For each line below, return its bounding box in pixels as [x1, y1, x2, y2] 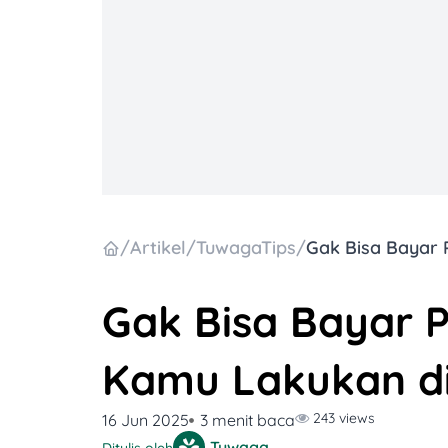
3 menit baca [200, 410, 296, 431]
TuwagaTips [196, 236, 296, 260]
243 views [309, 409, 376, 428]
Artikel [130, 236, 186, 260]
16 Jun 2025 [102, 410, 189, 431]
